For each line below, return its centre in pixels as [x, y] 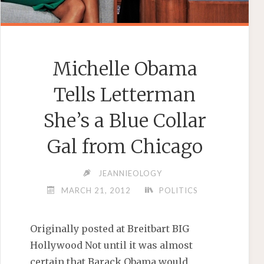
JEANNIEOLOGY [131, 174]
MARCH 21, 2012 [96, 191]
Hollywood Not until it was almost [112, 245]
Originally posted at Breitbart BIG [110, 229]
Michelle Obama [125, 69]
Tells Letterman [125, 95]
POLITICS [179, 191]
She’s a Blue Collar [125, 121]
